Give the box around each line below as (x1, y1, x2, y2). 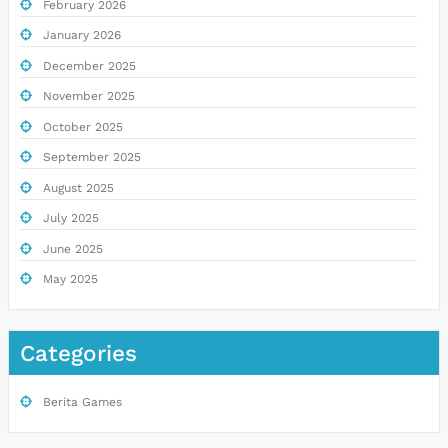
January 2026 (42, 28, 121, 43)
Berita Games (42, 395, 122, 410)
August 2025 (42, 180, 114, 195)
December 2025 (42, 58, 136, 73)
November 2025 (42, 89, 135, 104)
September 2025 (42, 150, 141, 165)
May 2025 (42, 272, 98, 287)
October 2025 (42, 119, 123, 134)
